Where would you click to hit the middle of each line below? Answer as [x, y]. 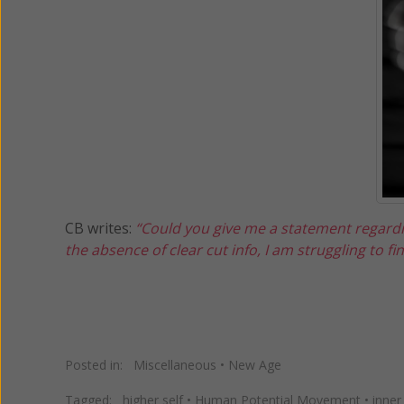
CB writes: [100, 228]
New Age [255, 364]
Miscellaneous [175, 364]
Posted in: [99, 364]
